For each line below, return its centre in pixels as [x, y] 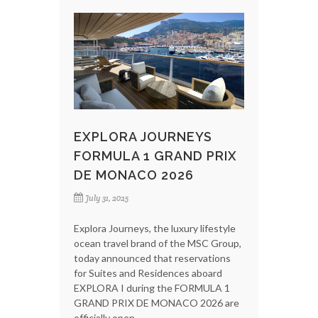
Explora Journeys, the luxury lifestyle [155, 228]
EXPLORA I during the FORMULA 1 [152, 287]
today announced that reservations [152, 258]
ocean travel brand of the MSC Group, [158, 243]
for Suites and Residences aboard [148, 273]
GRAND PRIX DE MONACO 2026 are [157, 302]
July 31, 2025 [107, 198]
